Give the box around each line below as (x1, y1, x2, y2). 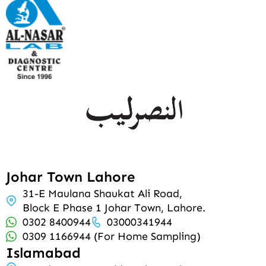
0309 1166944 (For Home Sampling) (22, 230, 201, 243)
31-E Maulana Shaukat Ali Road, (22, 187, 189, 201)
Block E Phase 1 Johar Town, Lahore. (22, 201, 205, 215)
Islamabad (6, 244, 81, 262)
